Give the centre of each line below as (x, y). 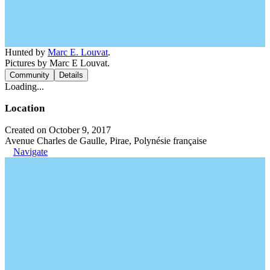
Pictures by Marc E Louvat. (57, 63)
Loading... (24, 86)
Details (71, 75)
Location (25, 108)
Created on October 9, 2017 (58, 130)
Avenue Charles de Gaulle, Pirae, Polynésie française (106, 140)
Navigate (30, 151)
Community (30, 75)
